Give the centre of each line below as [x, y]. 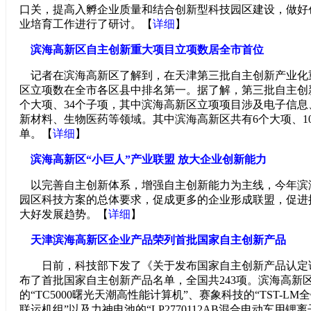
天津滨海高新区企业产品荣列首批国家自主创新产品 [158, 240]
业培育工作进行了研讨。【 [86, 24]
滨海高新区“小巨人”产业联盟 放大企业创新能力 [149, 159]
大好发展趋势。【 [64, 214]
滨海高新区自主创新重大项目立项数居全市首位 [147, 50]
